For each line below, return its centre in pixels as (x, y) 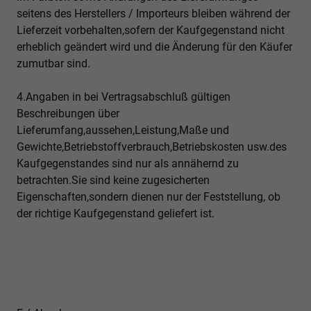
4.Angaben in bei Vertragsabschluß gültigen (124, 97)
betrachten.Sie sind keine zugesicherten (113, 180)
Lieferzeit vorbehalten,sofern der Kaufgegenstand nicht (151, 31)
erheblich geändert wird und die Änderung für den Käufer (154, 47)
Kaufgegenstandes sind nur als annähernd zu (128, 164)
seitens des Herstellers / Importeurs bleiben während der (153, 14)
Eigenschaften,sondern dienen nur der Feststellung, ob (149, 197)
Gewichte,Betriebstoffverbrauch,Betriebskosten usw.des (152, 147)
